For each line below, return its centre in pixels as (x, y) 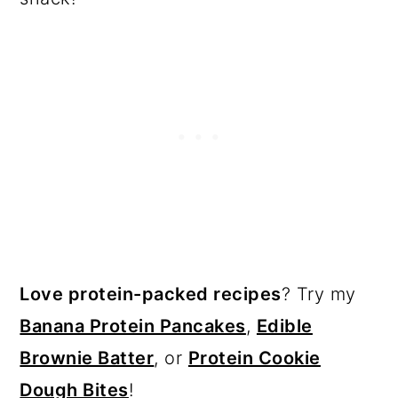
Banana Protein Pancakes (133, 326)
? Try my (318, 294)
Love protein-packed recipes (151, 294)
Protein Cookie (254, 358)
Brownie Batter (87, 358)
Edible (284, 326)
